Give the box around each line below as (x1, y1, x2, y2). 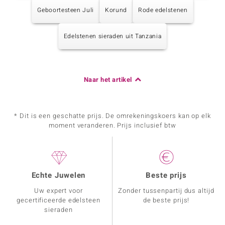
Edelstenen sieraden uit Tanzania (63, 32, 162, 41)
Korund (105, 6, 127, 15)
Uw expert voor (34, 186, 83, 195)
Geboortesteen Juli (37, 6, 94, 15)
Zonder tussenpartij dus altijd (118, 186, 214, 195)
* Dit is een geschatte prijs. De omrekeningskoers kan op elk (14, 111, 211, 121)
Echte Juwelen (31, 170, 86, 181)
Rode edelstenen (138, 6, 188, 15)
